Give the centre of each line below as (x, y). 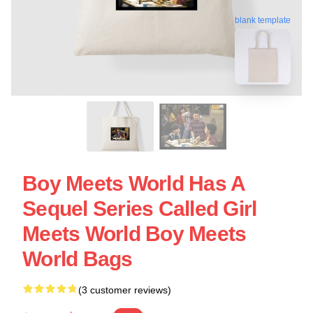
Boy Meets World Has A (134, 183)
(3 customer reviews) (125, 290)
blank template (263, 23)
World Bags (78, 259)
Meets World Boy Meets (134, 234)
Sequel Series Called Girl (140, 209)
